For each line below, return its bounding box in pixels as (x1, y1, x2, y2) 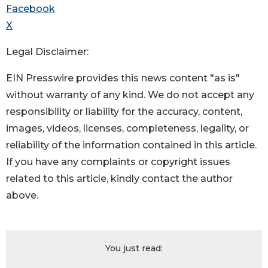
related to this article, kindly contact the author (6, 173, 233, 185)
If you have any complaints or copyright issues (6, 156, 230, 168)
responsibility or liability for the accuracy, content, (6, 106, 242, 118)
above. (6, 190, 38, 202)
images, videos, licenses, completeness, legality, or (6, 123, 249, 135)
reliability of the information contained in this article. (6, 139, 257, 151)
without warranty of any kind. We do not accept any (6, 89, 254, 101)
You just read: (105, 243, 163, 254)
